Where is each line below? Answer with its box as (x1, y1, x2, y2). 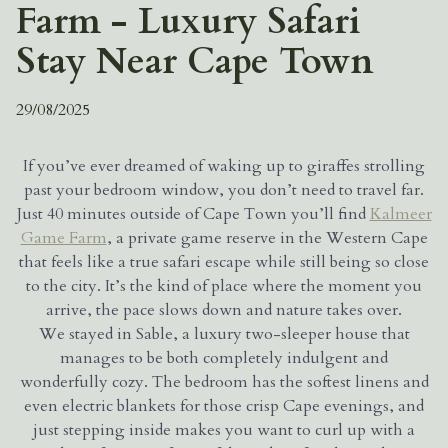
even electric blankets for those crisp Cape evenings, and (24, 394, 424, 417)
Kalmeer (369, 202, 432, 225)
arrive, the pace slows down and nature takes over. (46, 298, 402, 321)
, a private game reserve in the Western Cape (106, 226, 428, 249)
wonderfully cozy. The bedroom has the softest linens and (19, 370, 429, 393)
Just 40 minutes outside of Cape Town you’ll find (16, 202, 370, 225)
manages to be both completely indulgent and (60, 346, 388, 369)
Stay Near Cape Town (16, 36, 374, 86)
